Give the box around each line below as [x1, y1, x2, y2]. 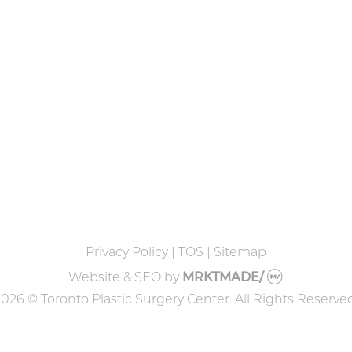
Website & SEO [68, 272, 161, 285]
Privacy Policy [86, 246, 168, 259]
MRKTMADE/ [181, 272, 267, 285]
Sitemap [214, 246, 266, 259]
